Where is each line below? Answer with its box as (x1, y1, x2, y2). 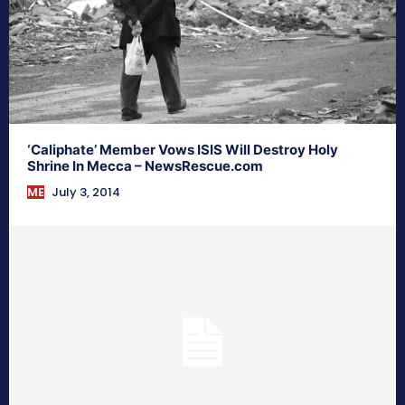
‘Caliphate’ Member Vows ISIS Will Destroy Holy (27, 141, 338, 159)
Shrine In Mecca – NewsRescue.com (27, 157, 263, 175)
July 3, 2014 (52, 184, 120, 202)
